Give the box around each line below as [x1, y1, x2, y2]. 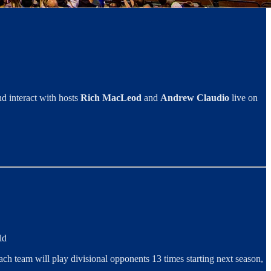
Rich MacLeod [80, 93, 142, 103]
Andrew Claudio [160, 93, 229, 103]
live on [229, 93, 258, 103]
